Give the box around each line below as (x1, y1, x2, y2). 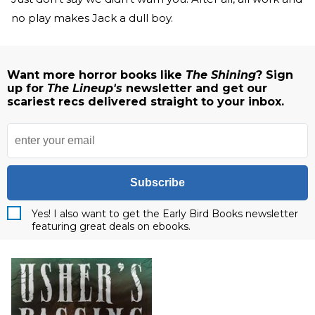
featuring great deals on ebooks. (32, 219, 191, 233)
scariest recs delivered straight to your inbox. (7, 94, 284, 108)
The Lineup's (47, 81, 126, 95)
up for (7, 81, 47, 95)
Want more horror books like (7, 67, 186, 82)
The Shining (186, 67, 256, 82)
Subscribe (130, 176, 185, 188)
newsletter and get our (126, 81, 267, 95)
